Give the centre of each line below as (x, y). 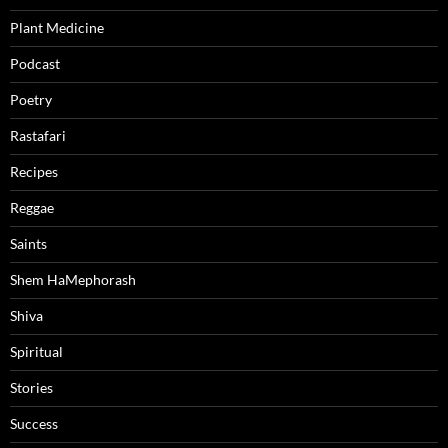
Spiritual (36, 351)
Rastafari (38, 135)
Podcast (35, 63)
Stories (31, 387)
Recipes (34, 171)
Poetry (31, 99)
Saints (28, 243)
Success (34, 423)
